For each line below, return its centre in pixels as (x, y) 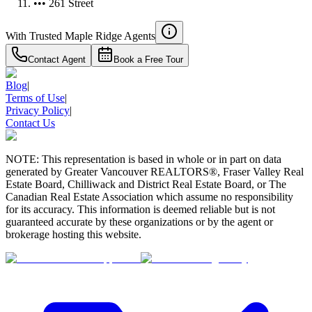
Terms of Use (35, 97)
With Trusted (34, 36)
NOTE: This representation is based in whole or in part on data (143, 159)
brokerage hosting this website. (73, 234)
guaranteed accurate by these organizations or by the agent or (139, 221)
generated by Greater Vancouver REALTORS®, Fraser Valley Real (155, 171)
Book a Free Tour (148, 59)
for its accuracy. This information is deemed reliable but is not (140, 209)
